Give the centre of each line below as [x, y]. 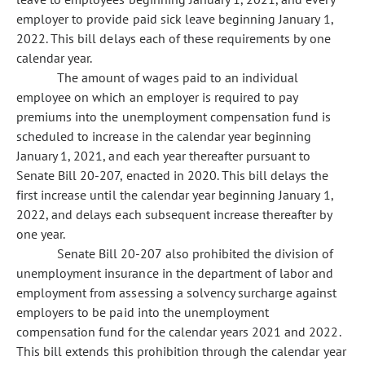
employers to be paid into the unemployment [143, 312]
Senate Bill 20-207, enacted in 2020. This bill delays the [172, 175]
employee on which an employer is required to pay [157, 97]
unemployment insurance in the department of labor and [175, 273]
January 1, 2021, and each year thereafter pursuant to [164, 156]
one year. [41, 234]
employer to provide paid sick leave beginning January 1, [175, 19]
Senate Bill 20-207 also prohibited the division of [196, 253]
